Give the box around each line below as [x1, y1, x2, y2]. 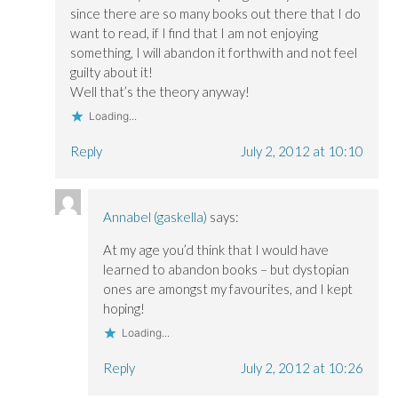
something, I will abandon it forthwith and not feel [70, 44, 358, 61]
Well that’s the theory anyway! [70, 84, 251, 100]
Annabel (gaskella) [102, 209, 207, 226]
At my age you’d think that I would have [102, 242, 329, 259]
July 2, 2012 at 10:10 [240, 143, 363, 160]
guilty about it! [70, 64, 154, 81]
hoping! [102, 300, 145, 317]
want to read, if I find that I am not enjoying [70, 25, 319, 42]
